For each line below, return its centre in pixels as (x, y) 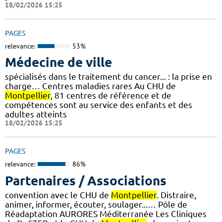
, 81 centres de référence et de (111, 96)
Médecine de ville (58, 62)
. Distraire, (176, 195)
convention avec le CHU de (58, 195)
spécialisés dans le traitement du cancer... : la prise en (109, 77)
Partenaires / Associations (86, 180)
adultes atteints (36, 114)
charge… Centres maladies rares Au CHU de (90, 86)
